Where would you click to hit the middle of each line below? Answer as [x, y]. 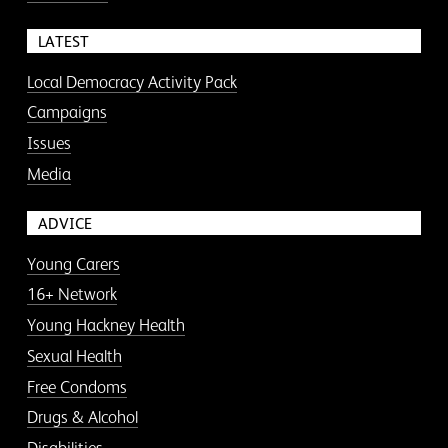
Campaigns [66, 112]
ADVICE [64, 223]
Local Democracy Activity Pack [131, 81]
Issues [48, 143]
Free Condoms [76, 386]
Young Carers [73, 263]
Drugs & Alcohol [82, 417]
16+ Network [71, 294]
